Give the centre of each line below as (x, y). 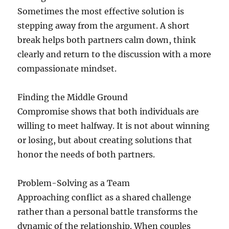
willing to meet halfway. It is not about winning (114, 126)
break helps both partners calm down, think (107, 40)
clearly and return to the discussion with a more (114, 54)
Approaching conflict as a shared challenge (105, 198)
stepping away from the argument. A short (104, 26)
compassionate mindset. (67, 69)
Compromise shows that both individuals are (108, 112)
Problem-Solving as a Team (74, 183)
